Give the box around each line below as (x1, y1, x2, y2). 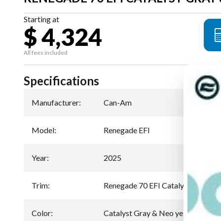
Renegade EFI (104, 125, 150, 135)
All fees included (24, 48, 68, 56)
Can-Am (104, 97, 132, 107)
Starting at (24, 14, 59, 24)
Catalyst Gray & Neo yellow (104, 208, 197, 218)
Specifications (24, 73, 99, 88)
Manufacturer (32, 97, 79, 107)
